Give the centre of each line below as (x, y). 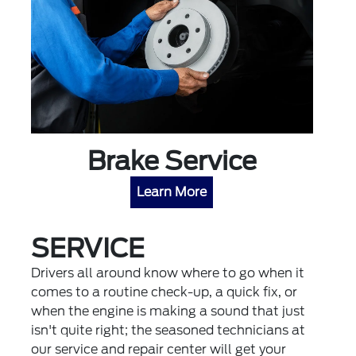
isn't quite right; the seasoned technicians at (168, 331)
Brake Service (172, 161)
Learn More (172, 192)
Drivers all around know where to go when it (168, 273)
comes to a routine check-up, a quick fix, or (164, 292)
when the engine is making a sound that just (168, 311)
